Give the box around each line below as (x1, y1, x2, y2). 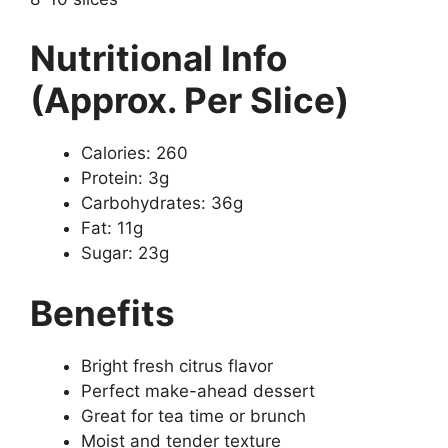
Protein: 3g (81, 168, 169, 189)
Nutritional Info (30, 37, 287, 80)
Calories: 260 (81, 143, 188, 164)
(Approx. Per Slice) (30, 79, 349, 122)
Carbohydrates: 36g (81, 193, 243, 214)
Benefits (30, 291, 175, 334)
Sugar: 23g (81, 243, 169, 264)
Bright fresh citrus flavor (81, 355, 273, 376)
